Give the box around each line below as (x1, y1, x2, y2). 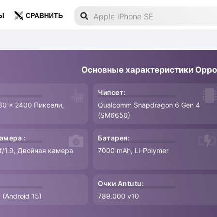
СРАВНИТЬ (25, 11, 63, 20)
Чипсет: (98, 88, 126, 96)
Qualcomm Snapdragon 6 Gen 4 (98, 101, 201, 109)
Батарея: (98, 134, 130, 142)
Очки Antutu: (98, 179, 144, 187)
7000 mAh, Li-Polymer (98, 146, 169, 155)
